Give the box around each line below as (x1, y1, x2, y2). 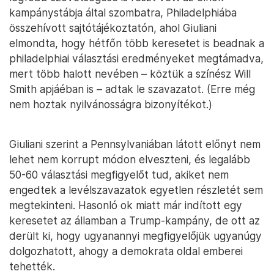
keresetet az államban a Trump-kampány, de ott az (9, 214, 260, 227)
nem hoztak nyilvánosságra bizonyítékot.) (9, 98, 212, 111)
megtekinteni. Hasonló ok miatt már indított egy (9, 199, 242, 212)
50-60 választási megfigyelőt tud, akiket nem (9, 168, 229, 181)
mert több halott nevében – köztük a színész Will (9, 67, 251, 80)
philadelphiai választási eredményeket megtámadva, (9, 52, 264, 65)
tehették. (9, 260, 55, 273)
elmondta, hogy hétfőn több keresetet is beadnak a (9, 37, 264, 50)
